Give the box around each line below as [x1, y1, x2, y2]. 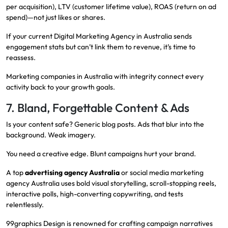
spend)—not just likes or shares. [6, 13, 105, 22]
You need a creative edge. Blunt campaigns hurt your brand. [6, 149, 196, 159]
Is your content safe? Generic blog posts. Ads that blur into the [6, 120, 204, 129]
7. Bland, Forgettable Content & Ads [6, 100, 189, 116]
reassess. [6, 53, 36, 63]
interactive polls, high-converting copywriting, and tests [6, 189, 183, 199]
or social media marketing [120, 168, 204, 178]
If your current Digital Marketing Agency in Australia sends [6, 32, 192, 41]
